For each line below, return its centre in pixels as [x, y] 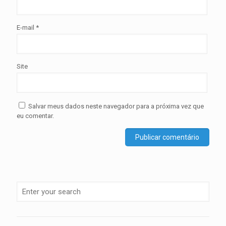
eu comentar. [35, 116]
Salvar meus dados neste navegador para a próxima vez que [116, 106]
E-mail [26, 28]
